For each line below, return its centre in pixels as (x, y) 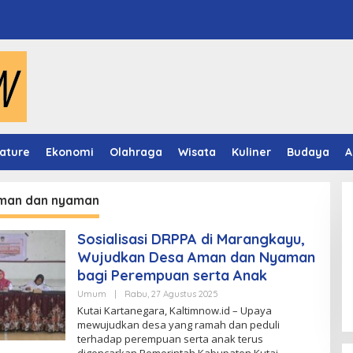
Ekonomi (70, 152)
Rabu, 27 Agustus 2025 (171, 294)
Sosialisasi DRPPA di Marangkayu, (191, 239)
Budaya (308, 152)
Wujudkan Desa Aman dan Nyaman (196, 257)
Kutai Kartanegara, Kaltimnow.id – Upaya (174, 310)
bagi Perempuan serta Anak (172, 275)
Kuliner (251, 152)
